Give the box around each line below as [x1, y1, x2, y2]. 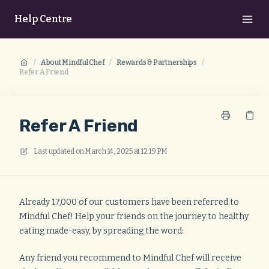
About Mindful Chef [40, 58, 105, 67]
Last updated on [34, 147, 84, 156]
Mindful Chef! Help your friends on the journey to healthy [19, 211, 249, 222]
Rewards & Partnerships [116, 58, 197, 67]
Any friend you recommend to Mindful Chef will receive [19, 253, 241, 263]
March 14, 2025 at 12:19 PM [85, 147, 168, 156]
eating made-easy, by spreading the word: [19, 226, 184, 236]
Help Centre [14, 13, 73, 25]
